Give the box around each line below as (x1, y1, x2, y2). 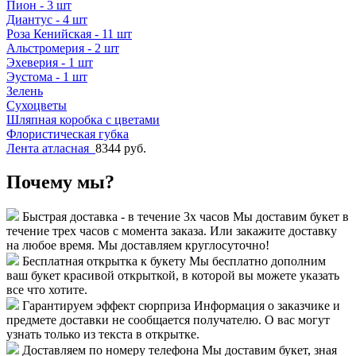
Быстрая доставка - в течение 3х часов (22, 210, 230, 224)
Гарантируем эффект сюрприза (22, 299, 191, 313)
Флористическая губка (6, 126, 129, 141)
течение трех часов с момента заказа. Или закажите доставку (6, 224, 337, 238)
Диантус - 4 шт (6, 12, 87, 26)
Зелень (6, 83, 43, 98)
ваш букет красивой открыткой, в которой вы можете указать (6, 269, 339, 283)
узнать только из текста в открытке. (6, 327, 199, 342)
